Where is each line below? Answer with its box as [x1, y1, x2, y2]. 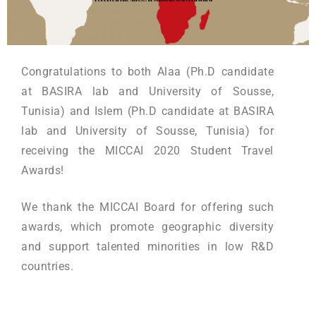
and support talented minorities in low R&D [21, 240, 274, 254]
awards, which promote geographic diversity [21, 220, 274, 234]
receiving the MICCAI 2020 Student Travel [21, 144, 274, 158]
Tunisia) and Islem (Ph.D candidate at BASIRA [21, 104, 274, 119]
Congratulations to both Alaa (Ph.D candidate [21, 65, 274, 79]
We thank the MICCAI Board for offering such [21, 200, 274, 214]
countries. [21, 260, 73, 274]
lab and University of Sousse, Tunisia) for [21, 124, 274, 138]
